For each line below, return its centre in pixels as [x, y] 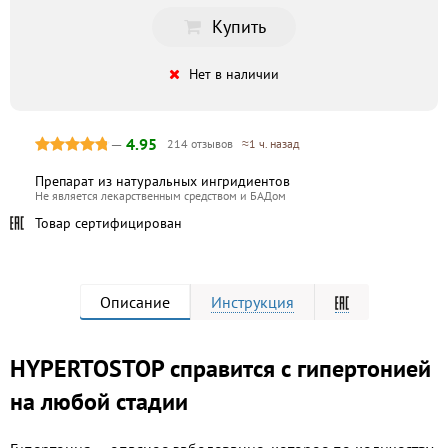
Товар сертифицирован [108, 222]
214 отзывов [204, 143]
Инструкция [252, 301]
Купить [239, 26]
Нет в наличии [234, 73]
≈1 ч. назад [270, 143]
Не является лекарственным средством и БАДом [160, 195]
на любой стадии [99, 401]
